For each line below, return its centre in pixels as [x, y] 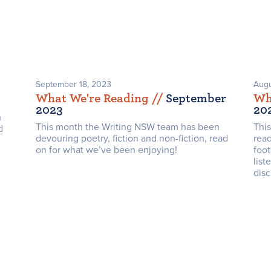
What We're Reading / [96, 99]
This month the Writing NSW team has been [127, 127]
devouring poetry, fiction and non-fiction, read [132, 139]
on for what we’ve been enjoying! [106, 150]
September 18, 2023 [73, 85]
